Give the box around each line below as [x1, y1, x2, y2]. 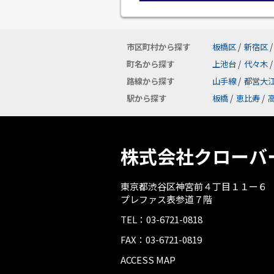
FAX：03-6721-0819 [120, 233, 202, 246]
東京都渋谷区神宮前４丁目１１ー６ [120, 180, 267, 193]
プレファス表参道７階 [120, 193, 212, 206]
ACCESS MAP [120, 253, 176, 266]
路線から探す [127, 75, 174, 87]
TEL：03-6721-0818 [120, 213, 202, 226]
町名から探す [127, 58, 174, 70]
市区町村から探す [127, 41, 190, 53]
